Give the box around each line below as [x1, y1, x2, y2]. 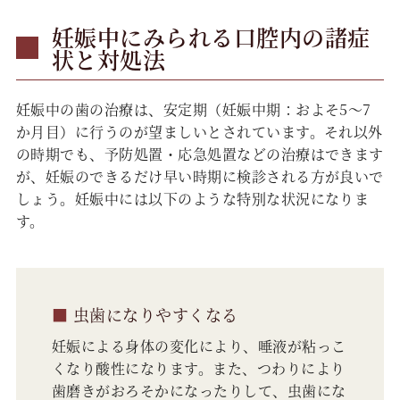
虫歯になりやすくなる [68, 303, 238, 327]
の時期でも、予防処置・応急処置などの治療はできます [15, 144, 384, 165]
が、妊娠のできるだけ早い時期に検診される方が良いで [15, 166, 384, 187]
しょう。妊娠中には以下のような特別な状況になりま [15, 188, 370, 210]
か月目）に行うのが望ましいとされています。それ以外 [15, 121, 383, 143]
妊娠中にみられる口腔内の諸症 [51, 21, 371, 54]
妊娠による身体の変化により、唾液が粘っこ [51, 336, 346, 357]
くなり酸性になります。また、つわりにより [51, 358, 346, 379]
